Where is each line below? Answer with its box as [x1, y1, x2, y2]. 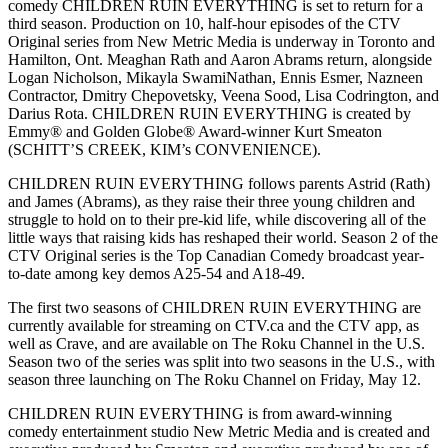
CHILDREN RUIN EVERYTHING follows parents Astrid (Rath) [8, 175, 430, 192]
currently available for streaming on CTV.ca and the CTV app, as [8, 317, 419, 334]
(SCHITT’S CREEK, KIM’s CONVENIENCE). [8, 141, 321, 158]
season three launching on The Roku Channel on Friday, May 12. [8, 371, 421, 388]
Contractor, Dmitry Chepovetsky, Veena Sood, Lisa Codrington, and [8, 87, 439, 104]
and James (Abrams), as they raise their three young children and [8, 193, 415, 210]
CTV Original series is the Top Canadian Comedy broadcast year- [8, 247, 424, 264]
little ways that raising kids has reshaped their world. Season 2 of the [8, 229, 438, 246]
